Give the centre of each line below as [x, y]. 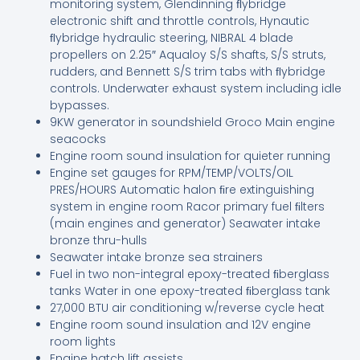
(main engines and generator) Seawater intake [186, 223]
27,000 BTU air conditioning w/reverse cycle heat [188, 307]
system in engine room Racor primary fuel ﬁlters [188, 206]
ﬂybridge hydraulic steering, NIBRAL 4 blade [172, 37]
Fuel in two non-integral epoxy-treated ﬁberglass [190, 274]
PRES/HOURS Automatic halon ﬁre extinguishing [182, 189]
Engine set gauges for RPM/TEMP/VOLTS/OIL [172, 172]
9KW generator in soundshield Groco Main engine [193, 122]
